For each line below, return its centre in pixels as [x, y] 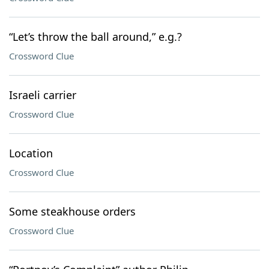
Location [31, 153]
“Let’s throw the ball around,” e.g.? [95, 37]
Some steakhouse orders [72, 211]
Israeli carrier [43, 95]
